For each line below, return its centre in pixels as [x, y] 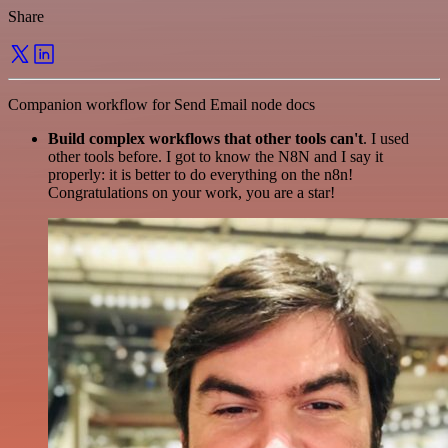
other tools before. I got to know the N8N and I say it [215, 156]
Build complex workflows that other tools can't [205, 138]
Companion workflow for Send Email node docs [161, 104]
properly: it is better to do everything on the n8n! [200, 174]
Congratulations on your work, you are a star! [191, 192]
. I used [386, 138]
